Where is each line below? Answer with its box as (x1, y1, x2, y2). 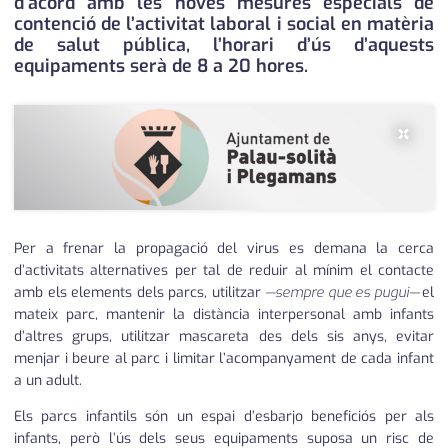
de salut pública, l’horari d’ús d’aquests (14, 33, 434, 58)
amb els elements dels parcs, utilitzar (14, 283, 265, 303)
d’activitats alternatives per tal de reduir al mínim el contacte (14, 261, 434, 281)
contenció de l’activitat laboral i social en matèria (14, 12, 434, 37)
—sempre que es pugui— (265, 283, 422, 303)
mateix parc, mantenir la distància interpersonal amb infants (14, 305, 434, 325)
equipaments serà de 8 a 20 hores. (14, 54, 308, 79)
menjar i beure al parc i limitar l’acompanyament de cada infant (14, 349, 434, 369)
